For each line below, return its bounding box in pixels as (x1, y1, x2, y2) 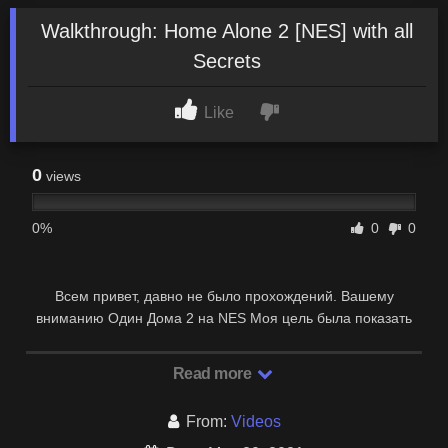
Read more (172, 364, 255, 382)
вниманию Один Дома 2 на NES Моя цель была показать (36, 309, 412, 326)
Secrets (193, 49, 261, 72)
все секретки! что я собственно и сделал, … (80, 331, 368, 348)
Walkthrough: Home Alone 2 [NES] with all (41, 19, 413, 42)
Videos (230, 412, 281, 430)
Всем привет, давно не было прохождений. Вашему (54, 287, 394, 304)
